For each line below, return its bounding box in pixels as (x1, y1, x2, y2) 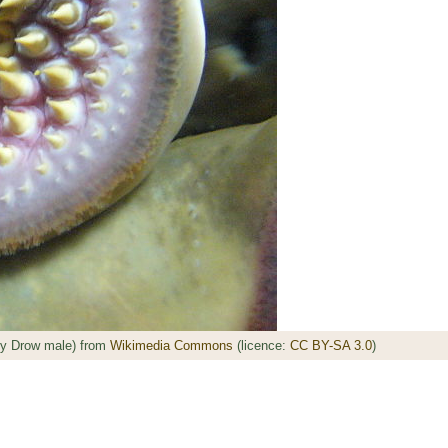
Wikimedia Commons (110, 338, 234, 354)
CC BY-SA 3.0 (290, 338, 373, 354)
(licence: (233, 338, 291, 354)
